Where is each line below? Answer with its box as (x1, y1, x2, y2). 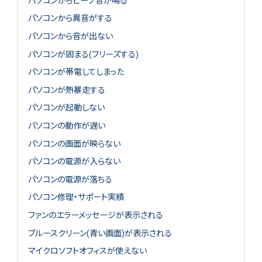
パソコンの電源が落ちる (27, 174, 112, 184)
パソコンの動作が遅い (27, 120, 105, 130)
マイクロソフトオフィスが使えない (27, 246, 147, 256)
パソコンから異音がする (27, 13, 112, 23)
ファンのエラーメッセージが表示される (27, 210, 163, 220)
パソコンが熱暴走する (27, 85, 105, 95)
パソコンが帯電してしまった (27, 67, 124, 77)
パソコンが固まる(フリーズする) (27, 49, 139, 59)
